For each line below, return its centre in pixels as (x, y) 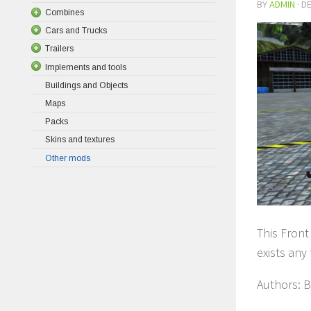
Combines (65, 12)
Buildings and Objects (86, 85)
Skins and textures (80, 140)
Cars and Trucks (76, 30)
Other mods (68, 158)
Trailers (59, 49)
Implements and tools (86, 67)
